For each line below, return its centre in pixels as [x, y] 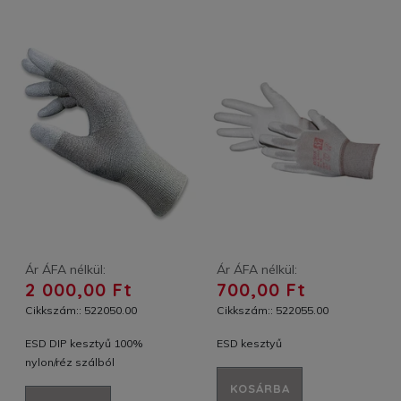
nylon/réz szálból [70, 362]
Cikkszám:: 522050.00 [81, 310]
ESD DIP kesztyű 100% [84, 343]
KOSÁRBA [260, 388]
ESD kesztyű [249, 343]
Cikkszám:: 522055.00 [273, 310]
